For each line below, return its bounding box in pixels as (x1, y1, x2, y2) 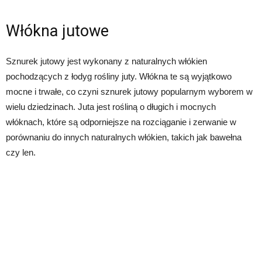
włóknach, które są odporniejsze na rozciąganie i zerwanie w (6, 117, 236, 127)
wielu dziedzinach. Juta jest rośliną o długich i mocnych (6, 102, 216, 112)
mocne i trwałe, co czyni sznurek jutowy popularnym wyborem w (6, 87, 253, 96)
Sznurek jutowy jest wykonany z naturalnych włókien (6, 56, 207, 66)
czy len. (6, 147, 36, 157)
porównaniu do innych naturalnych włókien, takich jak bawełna (6, 132, 242, 142)
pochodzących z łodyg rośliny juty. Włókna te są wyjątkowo (6, 71, 232, 81)
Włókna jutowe (6, 22, 109, 40)
